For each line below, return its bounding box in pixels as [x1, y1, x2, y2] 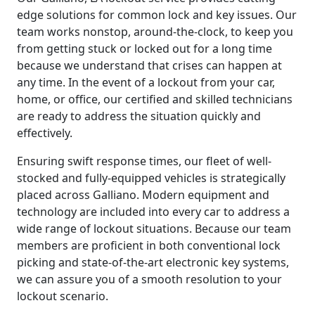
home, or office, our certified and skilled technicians [17, 91, 292, 107]
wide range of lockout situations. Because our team [17, 220, 291, 236]
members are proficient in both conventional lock [17, 237, 281, 253]
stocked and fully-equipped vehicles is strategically [17, 169, 285, 186]
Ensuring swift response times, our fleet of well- [17, 153, 271, 169]
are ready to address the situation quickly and [17, 108, 261, 124]
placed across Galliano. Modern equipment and [17, 186, 269, 202]
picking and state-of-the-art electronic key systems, [17, 254, 289, 270]
